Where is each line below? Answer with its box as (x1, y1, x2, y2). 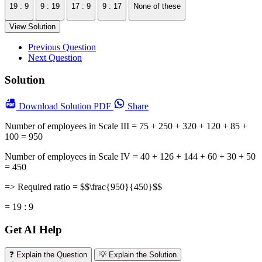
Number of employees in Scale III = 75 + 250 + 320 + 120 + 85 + (5, 121, 247, 132)
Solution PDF (60, 101, 113, 112)
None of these (133, 2, 181, 11)
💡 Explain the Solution (99, 250, 177, 259)
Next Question (28, 52, 82, 63)
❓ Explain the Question (9, 250, 87, 259)
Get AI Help (5, 223, 62, 236)
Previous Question (28, 42, 96, 52)
